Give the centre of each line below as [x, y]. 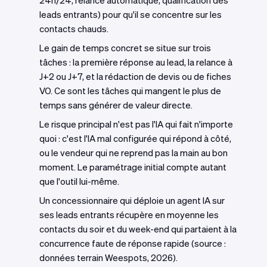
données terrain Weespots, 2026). [108, 258]
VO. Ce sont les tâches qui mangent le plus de [130, 91]
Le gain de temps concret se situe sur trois [125, 48]
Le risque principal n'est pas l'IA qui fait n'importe [136, 124]
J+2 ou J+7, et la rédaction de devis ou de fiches [135, 77]
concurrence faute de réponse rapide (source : [133, 243]
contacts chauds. [74, 29]
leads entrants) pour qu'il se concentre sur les [131, 15]
